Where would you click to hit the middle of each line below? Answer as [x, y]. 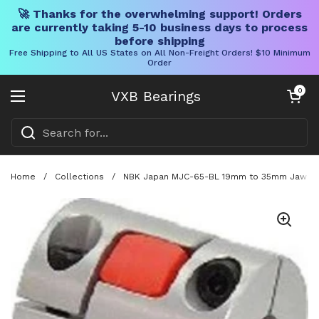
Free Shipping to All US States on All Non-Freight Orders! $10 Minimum [159, 53]
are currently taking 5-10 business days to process [159, 27]
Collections [79, 176]
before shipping [159, 41]
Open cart [300, 90]
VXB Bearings [156, 96]
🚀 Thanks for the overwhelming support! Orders [159, 14]
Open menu [51, 104]
